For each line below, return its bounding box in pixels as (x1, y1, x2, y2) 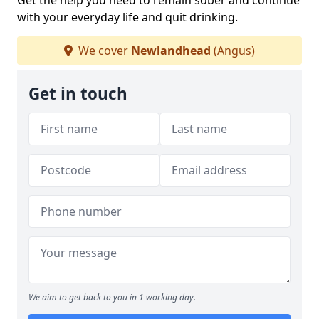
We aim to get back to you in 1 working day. (28, 291, 196, 304)
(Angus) (211, 43, 255, 59)
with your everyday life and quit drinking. (17, 9, 238, 26)
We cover (75, 43, 131, 59)
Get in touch (28, 83, 127, 105)
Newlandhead (131, 43, 211, 59)
